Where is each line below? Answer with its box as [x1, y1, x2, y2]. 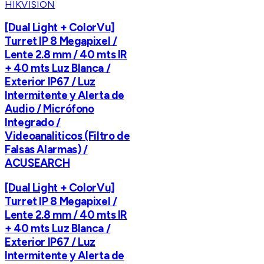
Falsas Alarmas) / [5, 143, 88, 157]
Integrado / [5, 115, 61, 130]
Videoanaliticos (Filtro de [5, 129, 130, 143]
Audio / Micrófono [5, 102, 94, 116]
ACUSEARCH [5, 156, 70, 170]
